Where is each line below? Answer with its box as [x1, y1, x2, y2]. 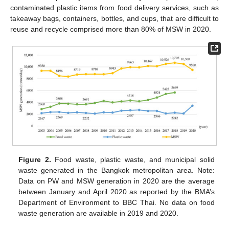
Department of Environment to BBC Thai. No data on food [18, 198, 215, 207]
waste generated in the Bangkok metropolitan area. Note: [18, 166, 215, 174]
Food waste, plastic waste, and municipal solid [51, 155, 215, 164]
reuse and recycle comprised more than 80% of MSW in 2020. [10, 25, 211, 33]
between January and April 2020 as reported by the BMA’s [18, 187, 215, 196]
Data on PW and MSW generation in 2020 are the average [18, 176, 215, 185]
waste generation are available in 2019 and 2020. [18, 209, 179, 217]
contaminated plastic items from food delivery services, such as [10, 3, 219, 12]
